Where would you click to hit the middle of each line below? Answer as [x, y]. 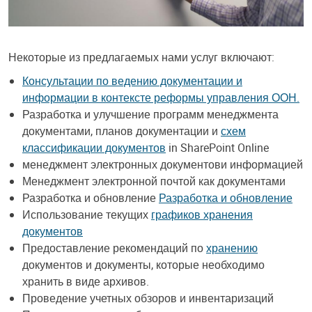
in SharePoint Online [217, 147]
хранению [232, 248]
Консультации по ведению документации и [132, 80]
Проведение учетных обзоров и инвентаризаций [148, 298]
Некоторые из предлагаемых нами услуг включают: [141, 57]
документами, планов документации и [122, 131]
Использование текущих [87, 214]
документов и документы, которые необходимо [143, 264]
